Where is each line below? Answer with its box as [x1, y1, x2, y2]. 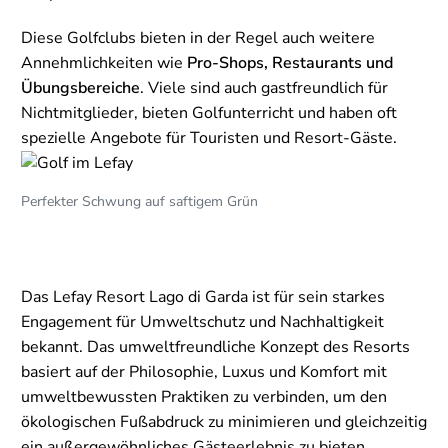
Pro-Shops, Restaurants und [187, 51, 393, 74]
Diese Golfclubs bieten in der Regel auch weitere [21, 26, 375, 49]
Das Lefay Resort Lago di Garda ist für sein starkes [21, 286, 385, 309]
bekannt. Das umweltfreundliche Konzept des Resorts [21, 336, 410, 359]
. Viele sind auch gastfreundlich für [140, 76, 388, 99]
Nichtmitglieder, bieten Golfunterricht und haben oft [21, 101, 397, 124]
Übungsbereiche [21, 76, 140, 99]
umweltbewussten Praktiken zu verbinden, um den [21, 386, 387, 409]
